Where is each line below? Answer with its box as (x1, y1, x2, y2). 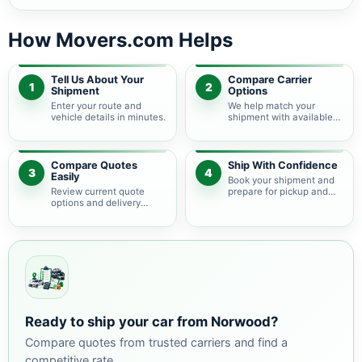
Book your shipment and (228, 175, 335, 186)
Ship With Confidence (228, 159, 338, 171)
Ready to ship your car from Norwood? (25, 314, 278, 330)
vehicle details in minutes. (51, 112, 166, 123)
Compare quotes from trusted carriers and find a (25, 335, 288, 349)
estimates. (51, 208, 97, 220)
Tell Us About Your (51, 74, 144, 86)
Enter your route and (51, 100, 141, 112)
